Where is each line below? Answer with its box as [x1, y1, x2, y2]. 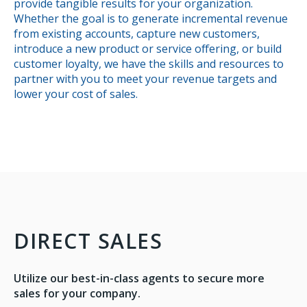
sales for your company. [14, 286, 140, 302]
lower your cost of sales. [14, 86, 138, 102]
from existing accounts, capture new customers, [14, 26, 260, 42]
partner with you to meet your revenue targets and [14, 71, 277, 87]
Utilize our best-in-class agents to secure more [14, 271, 265, 286]
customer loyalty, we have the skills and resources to [14, 56, 284, 72]
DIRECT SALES [14, 226, 162, 255]
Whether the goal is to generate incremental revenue [14, 11, 288, 27]
